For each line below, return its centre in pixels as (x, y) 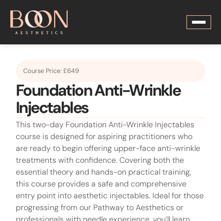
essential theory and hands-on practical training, (104, 172)
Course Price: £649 (51, 71)
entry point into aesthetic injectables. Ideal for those (110, 196)
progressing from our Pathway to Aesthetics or (100, 207)
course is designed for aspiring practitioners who (104, 136)
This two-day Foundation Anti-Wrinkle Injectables (105, 125)
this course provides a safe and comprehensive (101, 184)
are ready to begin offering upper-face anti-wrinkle (108, 148)
